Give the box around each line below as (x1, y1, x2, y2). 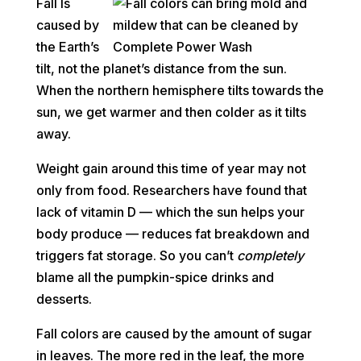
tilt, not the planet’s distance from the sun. (35, 60, 287, 77)
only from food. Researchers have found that (35, 182, 307, 199)
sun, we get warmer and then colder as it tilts (35, 104, 306, 121)
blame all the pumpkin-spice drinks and (35, 269, 274, 286)
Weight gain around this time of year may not (35, 160, 306, 177)
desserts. (35, 291, 92, 308)
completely (236, 247, 304, 264)
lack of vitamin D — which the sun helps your (35, 204, 305, 221)
